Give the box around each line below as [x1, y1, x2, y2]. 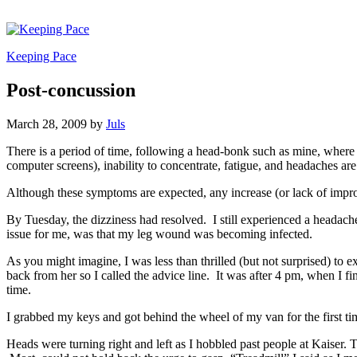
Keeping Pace [6, 49, 76, 63]
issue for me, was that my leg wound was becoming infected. [6, 226, 312, 241]
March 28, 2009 [6, 116, 87, 131]
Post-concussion [6, 79, 135, 100]
